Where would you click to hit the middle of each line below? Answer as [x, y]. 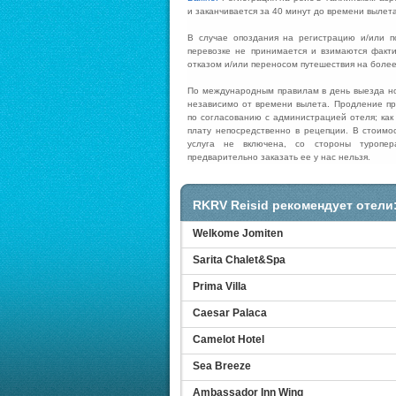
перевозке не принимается [247, 51]
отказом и [209, 64]
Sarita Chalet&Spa [239, 260]
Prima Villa [220, 286]
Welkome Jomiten [238, 233]
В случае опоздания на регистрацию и [277, 38]
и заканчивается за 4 [232, 11]
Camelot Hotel [228, 339]
